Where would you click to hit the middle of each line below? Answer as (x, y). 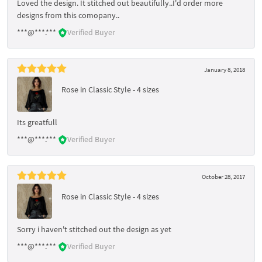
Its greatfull (37, 122)
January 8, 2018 (225, 69)
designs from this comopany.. (68, 15)
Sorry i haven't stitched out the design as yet (94, 229)
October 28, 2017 (223, 176)
